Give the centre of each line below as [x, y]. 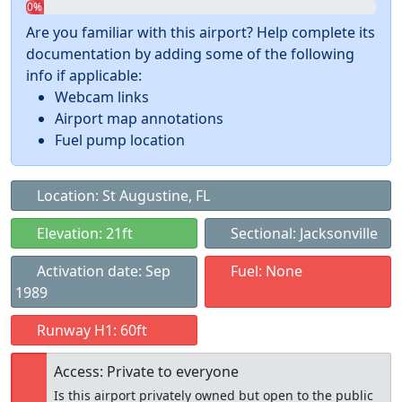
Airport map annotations [139, 118]
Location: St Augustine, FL [122, 196]
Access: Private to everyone [148, 371]
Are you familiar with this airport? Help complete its [201, 32]
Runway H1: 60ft [90, 330]
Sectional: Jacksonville [302, 233]
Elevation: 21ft [83, 233]
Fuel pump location [120, 140]
